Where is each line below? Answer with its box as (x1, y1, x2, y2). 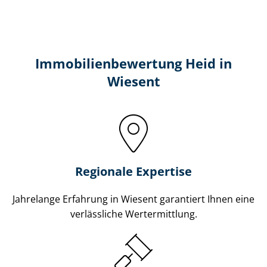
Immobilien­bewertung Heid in (35, 54, 232, 72)
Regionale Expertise (75, 163, 192, 179)
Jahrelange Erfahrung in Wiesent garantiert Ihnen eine (13, 192, 254, 206)
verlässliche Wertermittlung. (70, 207, 197, 221)
